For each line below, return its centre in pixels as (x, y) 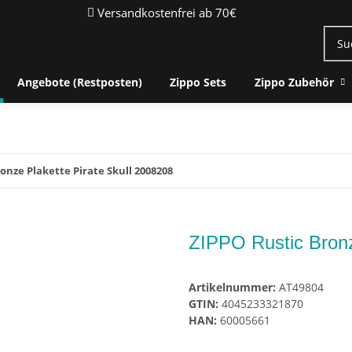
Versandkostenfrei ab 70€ (165, 13)
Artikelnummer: (234, 288)
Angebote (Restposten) (80, 82)
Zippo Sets (198, 82)
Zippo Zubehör (294, 82)
